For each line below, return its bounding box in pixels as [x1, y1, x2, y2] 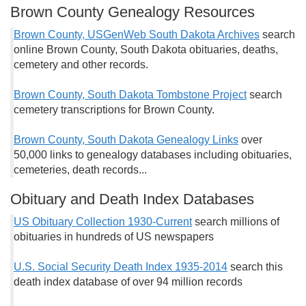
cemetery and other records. [14, 59, 148, 70]
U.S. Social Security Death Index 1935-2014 [14, 261, 227, 273]
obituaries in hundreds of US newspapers [14, 231, 214, 242]
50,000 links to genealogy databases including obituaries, [14, 149, 292, 161]
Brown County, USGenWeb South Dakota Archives [14, 29, 260, 40]
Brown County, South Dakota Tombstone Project [14, 89, 247, 100]
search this [227, 261, 283, 273]
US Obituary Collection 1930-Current [14, 216, 192, 227]
